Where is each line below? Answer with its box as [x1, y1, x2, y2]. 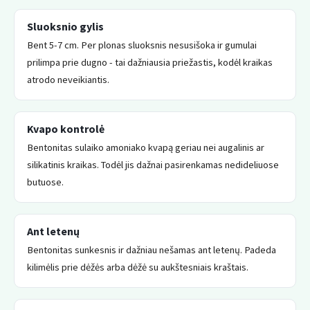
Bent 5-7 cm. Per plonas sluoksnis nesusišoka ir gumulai [27, 38, 257, 51]
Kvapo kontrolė [27, 121, 104, 136]
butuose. [27, 175, 64, 188]
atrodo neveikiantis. [27, 73, 109, 86]
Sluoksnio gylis [27, 19, 104, 33]
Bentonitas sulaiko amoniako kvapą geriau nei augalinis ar [27, 140, 264, 154]
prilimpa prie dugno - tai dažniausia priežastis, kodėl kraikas [27, 55, 273, 69]
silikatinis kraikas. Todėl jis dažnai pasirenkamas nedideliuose [27, 158, 279, 171]
